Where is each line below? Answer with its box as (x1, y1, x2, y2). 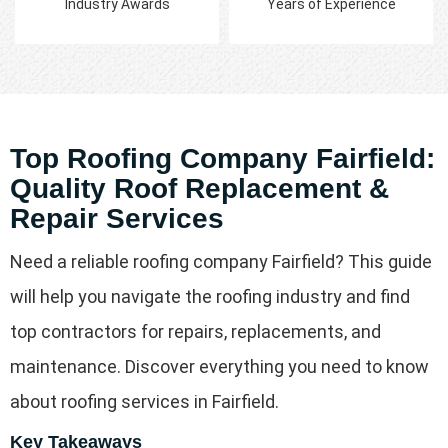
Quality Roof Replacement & (10, 173, 389, 205)
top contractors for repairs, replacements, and (10, 321, 381, 343)
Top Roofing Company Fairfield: (10, 143, 435, 175)
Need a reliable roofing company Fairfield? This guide (10, 251, 432, 273)
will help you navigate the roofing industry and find (10, 286, 410, 308)
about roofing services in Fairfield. (10, 391, 279, 413)
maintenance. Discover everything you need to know (10, 356, 429, 378)
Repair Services (10, 203, 224, 235)
